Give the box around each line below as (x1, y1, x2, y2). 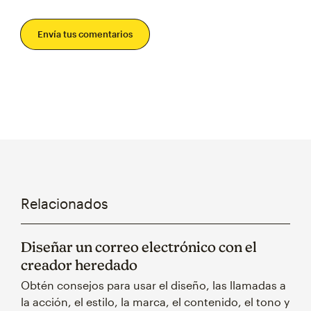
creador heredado (21, 256, 137, 273)
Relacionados (21, 194, 108, 212)
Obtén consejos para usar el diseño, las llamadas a (21, 278, 286, 292)
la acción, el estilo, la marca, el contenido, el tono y (21, 294, 289, 308)
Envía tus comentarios (37, 28, 133, 40)
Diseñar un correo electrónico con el (21, 238, 257, 255)
